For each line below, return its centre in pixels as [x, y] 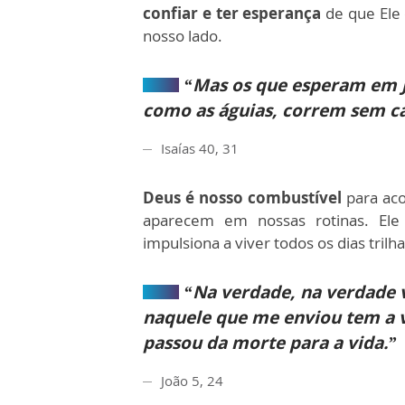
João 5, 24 [192, 380]
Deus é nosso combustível [245, 197]
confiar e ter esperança [232, 13]
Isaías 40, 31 [200, 148]
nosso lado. [183, 35]
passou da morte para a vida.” [270, 342]
